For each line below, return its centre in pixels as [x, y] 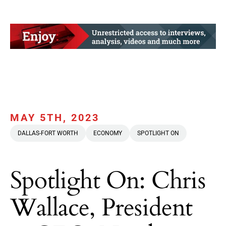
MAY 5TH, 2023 [55, 118]
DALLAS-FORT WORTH [48, 133]
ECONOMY [108, 133]
